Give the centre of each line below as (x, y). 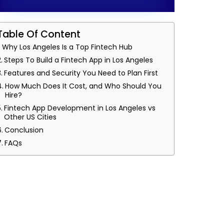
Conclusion (24, 130)
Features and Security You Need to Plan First (81, 73)
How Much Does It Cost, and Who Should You (83, 86)
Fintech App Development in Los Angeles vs (79, 108)
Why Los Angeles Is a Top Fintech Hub (67, 47)
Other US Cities (31, 117)
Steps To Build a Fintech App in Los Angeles (78, 60)
